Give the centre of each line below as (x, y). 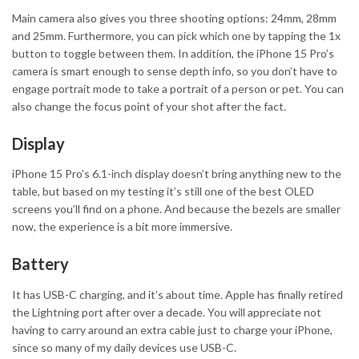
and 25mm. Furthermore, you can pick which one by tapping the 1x (176, 35)
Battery (40, 264)
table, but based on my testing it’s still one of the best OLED (163, 192)
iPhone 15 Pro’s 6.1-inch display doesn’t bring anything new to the (177, 174)
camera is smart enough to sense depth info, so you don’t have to (175, 71)
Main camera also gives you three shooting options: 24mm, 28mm (174, 18)
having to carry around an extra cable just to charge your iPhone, (172, 329)
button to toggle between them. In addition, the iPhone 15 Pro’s (173, 53)
